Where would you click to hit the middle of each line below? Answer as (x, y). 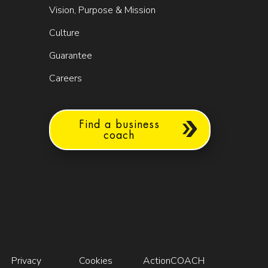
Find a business (119, 124)
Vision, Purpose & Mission (102, 10)
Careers (66, 78)
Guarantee (71, 55)
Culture (64, 33)
